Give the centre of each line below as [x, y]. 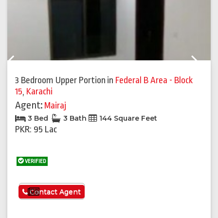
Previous [27, 65]
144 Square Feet [127, 118]
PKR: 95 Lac [36, 130]
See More [59, 192]
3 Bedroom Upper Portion [60, 81]
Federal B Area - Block [154, 81]
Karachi [39, 92]
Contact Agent [54, 192]
